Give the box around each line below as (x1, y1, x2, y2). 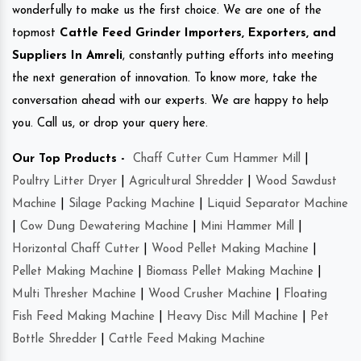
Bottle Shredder (12, 333, 97, 346)
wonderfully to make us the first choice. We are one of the (12, 4, 322, 17)
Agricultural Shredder (129, 175, 243, 188)
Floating (284, 288, 327, 301)
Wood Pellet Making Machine (151, 243, 309, 255)
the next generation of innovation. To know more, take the (12, 72, 317, 85)
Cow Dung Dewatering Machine (20, 220, 189, 233)
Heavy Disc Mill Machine (167, 310, 298, 323)
